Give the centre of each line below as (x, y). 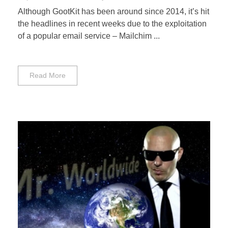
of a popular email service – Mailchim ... (89, 36)
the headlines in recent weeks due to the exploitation (112, 24)
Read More (47, 75)
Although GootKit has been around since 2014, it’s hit (113, 12)
